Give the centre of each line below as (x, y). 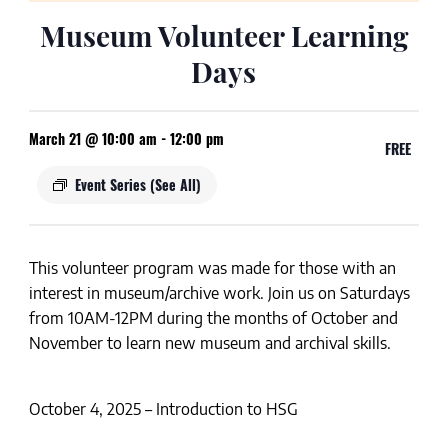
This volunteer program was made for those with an (212, 268)
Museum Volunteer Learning (223, 36)
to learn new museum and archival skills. (248, 343)
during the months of (231, 318)
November (67, 343)
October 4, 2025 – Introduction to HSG (163, 409)
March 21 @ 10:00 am (92, 139)
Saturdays (374, 293)
